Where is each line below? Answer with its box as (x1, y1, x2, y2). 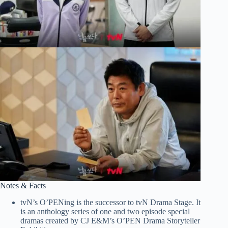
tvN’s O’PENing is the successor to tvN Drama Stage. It (20, 197, 201, 207)
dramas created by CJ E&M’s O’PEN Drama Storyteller (20, 216, 200, 225)
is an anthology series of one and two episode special (20, 207, 190, 216)
